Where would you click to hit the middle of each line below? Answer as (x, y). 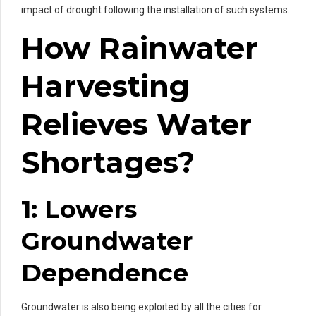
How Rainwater (139, 48)
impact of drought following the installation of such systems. (156, 10)
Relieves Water (136, 124)
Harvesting (105, 86)
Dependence (105, 272)
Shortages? (108, 162)
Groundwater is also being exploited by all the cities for (141, 306)
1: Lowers (79, 209)
